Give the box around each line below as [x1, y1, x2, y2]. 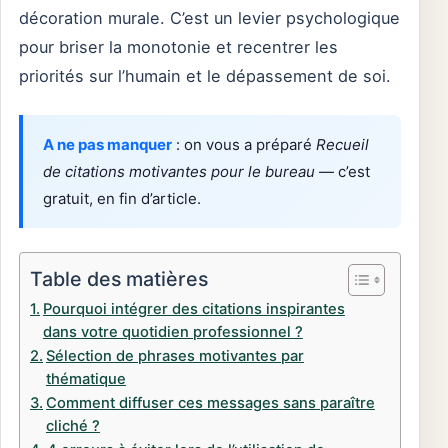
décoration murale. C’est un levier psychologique [19, 8, 400, 29]
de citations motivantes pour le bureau [43, 162, 315, 182]
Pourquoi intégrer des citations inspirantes [42, 300, 345, 319]
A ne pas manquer [43, 135, 172, 155]
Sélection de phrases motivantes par [45, 347, 304, 366]
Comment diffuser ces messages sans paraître [45, 394, 375, 413]
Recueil [316, 135, 369, 155]
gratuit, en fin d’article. [43, 189, 201, 209]
